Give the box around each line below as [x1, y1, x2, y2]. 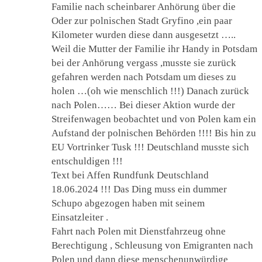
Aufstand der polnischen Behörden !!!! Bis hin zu [51, 127, 256, 139]
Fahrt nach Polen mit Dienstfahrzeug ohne [51, 226, 226, 237]
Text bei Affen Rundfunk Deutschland [51, 170, 209, 181]
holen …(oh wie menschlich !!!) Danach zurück [51, 85, 249, 97]
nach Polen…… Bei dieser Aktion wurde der [51, 99, 235, 111]
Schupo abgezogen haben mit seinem [51, 198, 205, 209]
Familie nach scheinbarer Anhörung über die [51, 1, 236, 13]
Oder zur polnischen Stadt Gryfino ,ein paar [51, 15, 232, 27]
